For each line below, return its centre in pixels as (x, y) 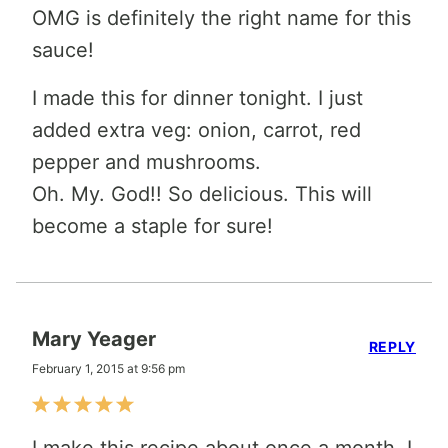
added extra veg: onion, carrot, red (196, 129)
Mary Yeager (94, 338)
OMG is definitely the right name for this (221, 17)
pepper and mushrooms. (146, 161)
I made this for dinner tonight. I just (197, 97)
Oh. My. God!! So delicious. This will (202, 193)
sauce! (63, 49)
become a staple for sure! (152, 225)
